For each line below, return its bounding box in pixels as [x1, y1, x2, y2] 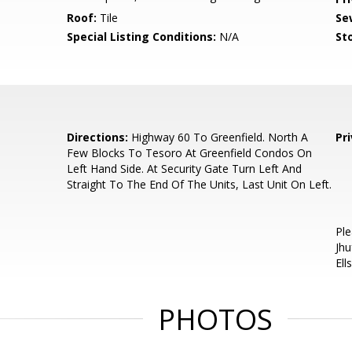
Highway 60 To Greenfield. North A [128, 130, 309, 145]
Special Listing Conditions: [67, 29, 217, 44]
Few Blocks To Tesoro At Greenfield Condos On [67, 145, 313, 160]
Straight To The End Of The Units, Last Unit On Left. [67, 177, 332, 192]
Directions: [67, 130, 129, 145]
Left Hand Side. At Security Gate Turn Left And [67, 161, 302, 176]
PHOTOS [158, 300, 273, 339]
